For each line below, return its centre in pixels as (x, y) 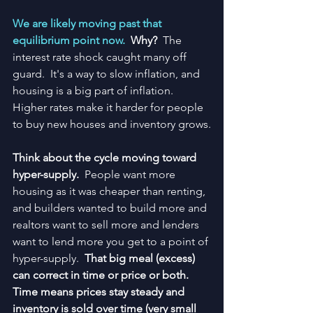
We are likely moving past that (88, 23)
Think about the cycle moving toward (106, 158)
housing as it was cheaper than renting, (110, 191)
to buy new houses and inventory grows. (112, 124)
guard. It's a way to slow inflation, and (108, 74)
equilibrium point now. (72, 40)
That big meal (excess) (141, 258)
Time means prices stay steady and (100, 292)
